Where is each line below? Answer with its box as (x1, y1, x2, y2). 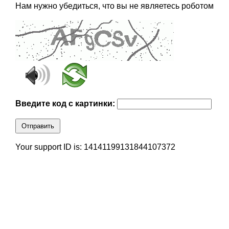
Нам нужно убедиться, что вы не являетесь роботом (15, 2, 214, 11)
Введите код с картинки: (15, 99, 117, 108)
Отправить (21, 122, 54, 130)
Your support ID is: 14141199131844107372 (15, 143, 175, 152)
